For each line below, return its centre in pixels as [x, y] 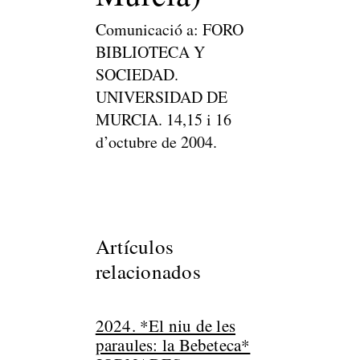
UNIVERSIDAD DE [161, 97]
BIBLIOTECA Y [150, 52]
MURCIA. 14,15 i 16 [163, 119]
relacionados [148, 271]
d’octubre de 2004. [156, 142]
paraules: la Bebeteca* [173, 345]
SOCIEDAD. [137, 74]
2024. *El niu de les [165, 325]
